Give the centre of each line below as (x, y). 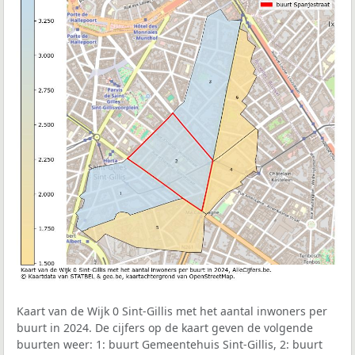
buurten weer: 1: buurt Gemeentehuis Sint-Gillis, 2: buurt (170, 345)
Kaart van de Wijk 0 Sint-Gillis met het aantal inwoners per (172, 311)
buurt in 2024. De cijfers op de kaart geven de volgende (165, 328)
